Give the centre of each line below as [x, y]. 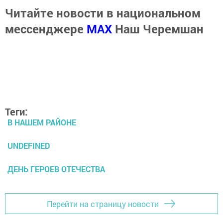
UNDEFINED [29, 146]
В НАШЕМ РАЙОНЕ [42, 122]
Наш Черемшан [159, 29]
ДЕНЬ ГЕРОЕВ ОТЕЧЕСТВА [56, 169]
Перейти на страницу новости [103, 204]
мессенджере [46, 29]
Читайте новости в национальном [103, 13]
